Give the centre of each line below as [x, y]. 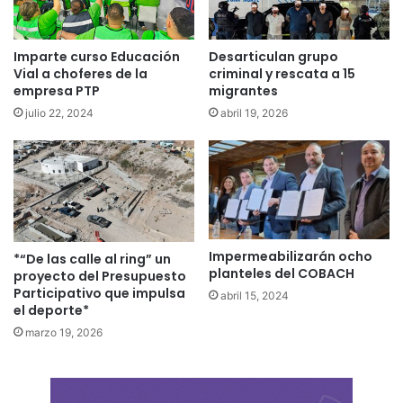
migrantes [243, 90]
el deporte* [51, 311]
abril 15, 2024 [255, 296]
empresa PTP [57, 90]
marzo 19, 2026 [64, 333]
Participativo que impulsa [99, 294]
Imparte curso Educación [97, 56]
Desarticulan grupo [273, 56]
